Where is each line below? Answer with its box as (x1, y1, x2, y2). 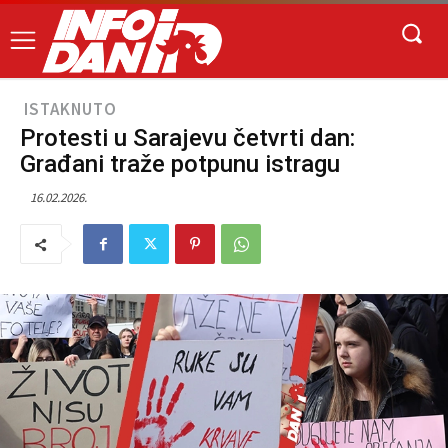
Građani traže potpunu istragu (20, 150, 340, 179)
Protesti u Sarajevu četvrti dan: (20, 124, 355, 153)
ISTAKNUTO (24, 98, 117, 121)
